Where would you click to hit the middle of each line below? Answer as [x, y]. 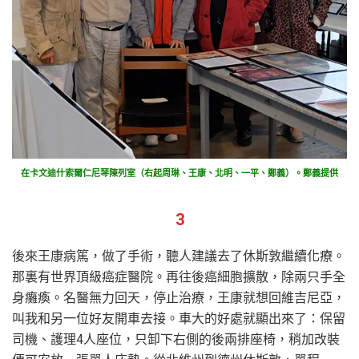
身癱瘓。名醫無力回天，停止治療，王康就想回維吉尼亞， [179, 297]
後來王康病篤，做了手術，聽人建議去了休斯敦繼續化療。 [179, 256]
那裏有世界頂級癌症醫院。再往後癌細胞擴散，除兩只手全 [179, 276]
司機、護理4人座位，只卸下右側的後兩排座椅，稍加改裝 [176, 339]
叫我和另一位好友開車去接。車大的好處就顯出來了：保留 [179, 318]
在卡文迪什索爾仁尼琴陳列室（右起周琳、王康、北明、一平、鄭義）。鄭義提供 [179, 173]
